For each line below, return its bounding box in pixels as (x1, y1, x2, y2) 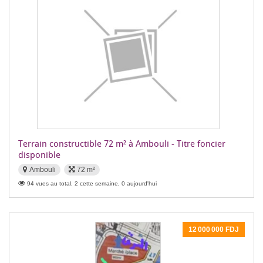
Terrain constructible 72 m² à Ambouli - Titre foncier (18, 137, 225, 149)
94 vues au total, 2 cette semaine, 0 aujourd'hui (27, 180, 157, 187)
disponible (18, 149, 60, 160)
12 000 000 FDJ (188, 225, 239, 234)
